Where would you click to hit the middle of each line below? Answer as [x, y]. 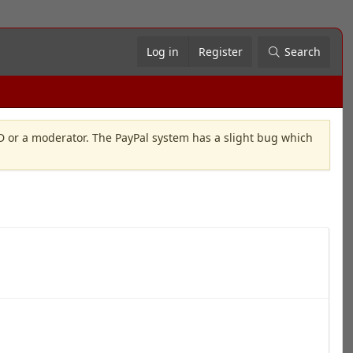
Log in [162, 52]
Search [302, 52]
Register [220, 52]
